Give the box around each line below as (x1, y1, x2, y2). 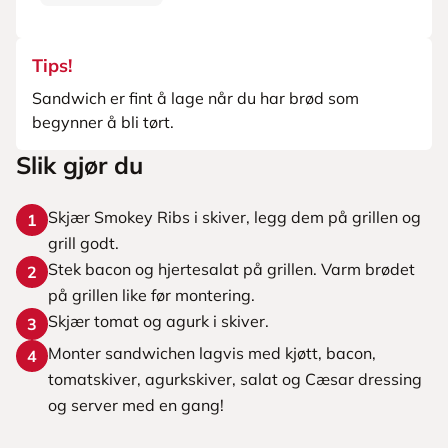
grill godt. (48, 233, 119, 253)
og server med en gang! (48, 395, 224, 415)
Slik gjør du (16, 150, 143, 180)
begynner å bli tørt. (32, 112, 174, 132)
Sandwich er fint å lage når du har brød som (32, 88, 359, 108)
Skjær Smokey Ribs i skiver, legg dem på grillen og (48, 207, 421, 227)
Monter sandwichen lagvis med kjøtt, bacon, (48, 343, 376, 363)
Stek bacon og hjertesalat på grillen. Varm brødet (48, 259, 415, 279)
